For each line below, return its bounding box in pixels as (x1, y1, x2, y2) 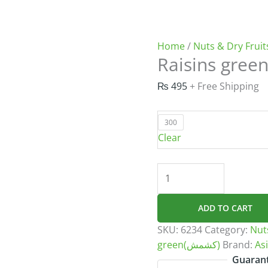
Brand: (223, 237, 255, 251)
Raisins (157, 163, 189, 176)
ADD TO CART (198, 202, 253, 214)
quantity (157, 193, 195, 206)
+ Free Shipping (190, 79, 260, 93)
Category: (205, 223, 251, 236)
